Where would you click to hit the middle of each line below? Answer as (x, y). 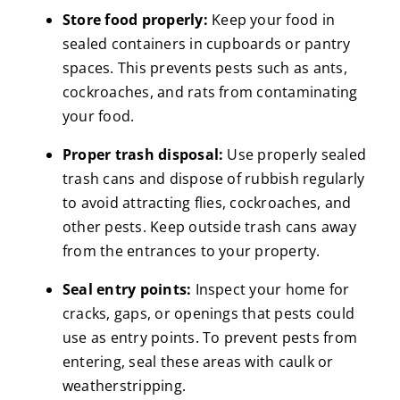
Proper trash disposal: (143, 154)
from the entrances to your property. (191, 250)
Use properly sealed (295, 154)
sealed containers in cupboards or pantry (206, 43)
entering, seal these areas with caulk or (198, 361)
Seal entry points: (127, 289)
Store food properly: (135, 19)
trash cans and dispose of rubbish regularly (213, 178)
